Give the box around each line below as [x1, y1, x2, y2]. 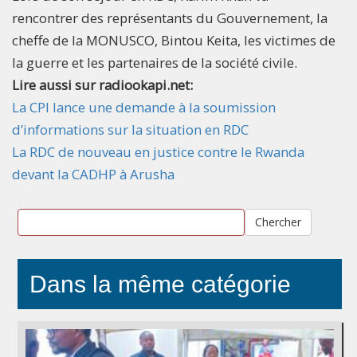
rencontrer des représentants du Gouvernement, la [12, 8, 328, 27]
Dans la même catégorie [29, 270, 291, 297]
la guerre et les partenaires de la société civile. [12, 53, 297, 72]
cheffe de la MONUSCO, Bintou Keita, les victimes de [12, 30, 335, 49]
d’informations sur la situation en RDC [12, 120, 249, 139]
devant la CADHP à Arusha [12, 164, 175, 183]
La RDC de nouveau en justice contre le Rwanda [12, 142, 304, 161]
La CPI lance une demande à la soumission [12, 97, 276, 116]
